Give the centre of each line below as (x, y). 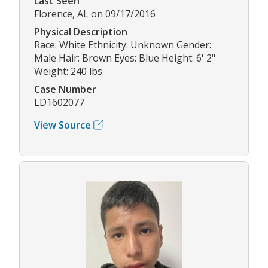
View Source (63, 125)
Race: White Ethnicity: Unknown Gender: (123, 45)
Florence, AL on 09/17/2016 (95, 13)
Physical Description (81, 31)
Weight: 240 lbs (68, 71)
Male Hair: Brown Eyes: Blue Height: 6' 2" (125, 58)
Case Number (65, 89)
